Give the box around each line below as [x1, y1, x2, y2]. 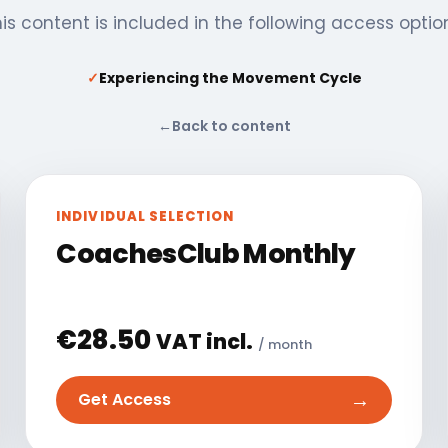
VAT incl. [156, 326, 254, 356]
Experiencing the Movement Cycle [98, 67, 362, 88]
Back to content [171, 115, 291, 136]
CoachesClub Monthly [56, 234, 356, 272]
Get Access [78, 388, 172, 412]
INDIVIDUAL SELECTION [56, 206, 235, 226]
